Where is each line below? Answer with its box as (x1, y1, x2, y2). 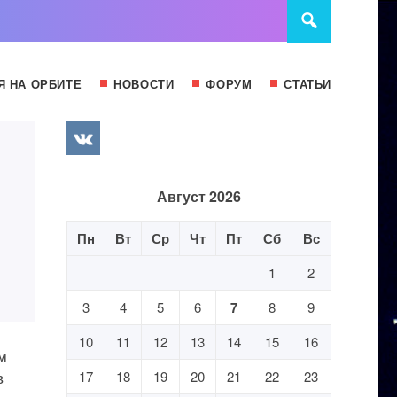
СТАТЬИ (284, 75, 331, 92)
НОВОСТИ (113, 75, 175, 92)
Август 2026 (156, 186, 241, 206)
